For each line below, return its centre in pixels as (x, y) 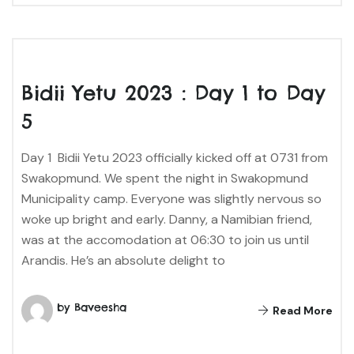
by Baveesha (92, 307)
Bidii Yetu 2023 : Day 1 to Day (173, 92)
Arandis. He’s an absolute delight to (123, 260)
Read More (301, 310)
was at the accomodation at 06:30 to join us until (165, 239)
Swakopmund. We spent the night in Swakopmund (165, 178)
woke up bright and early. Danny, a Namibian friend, (167, 219)
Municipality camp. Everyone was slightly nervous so (171, 198)
